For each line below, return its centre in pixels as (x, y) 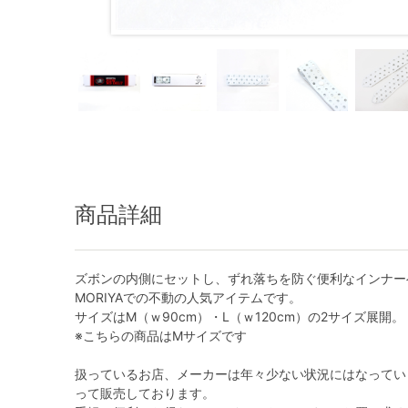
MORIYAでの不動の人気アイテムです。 (188, 297)
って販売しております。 (145, 393)
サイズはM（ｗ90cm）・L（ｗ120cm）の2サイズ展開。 (240, 316)
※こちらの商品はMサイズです (161, 336)
